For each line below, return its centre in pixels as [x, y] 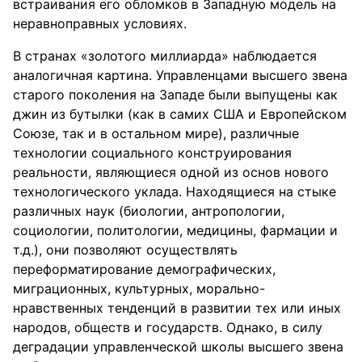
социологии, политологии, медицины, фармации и [175, 230]
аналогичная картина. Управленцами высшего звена [180, 75]
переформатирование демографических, [144, 269]
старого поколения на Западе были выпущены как [175, 95]
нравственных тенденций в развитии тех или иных [177, 308]
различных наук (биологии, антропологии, [149, 211]
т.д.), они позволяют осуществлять [125, 250]
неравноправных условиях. [100, 23]
